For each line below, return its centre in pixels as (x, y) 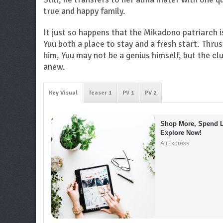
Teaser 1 (100, 93)
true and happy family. (84, 11)
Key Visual (63, 93)
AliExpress (175, 143)
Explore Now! (181, 133)
